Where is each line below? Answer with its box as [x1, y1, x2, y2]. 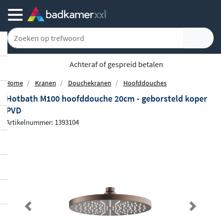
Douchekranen [68, 78, 111, 87]
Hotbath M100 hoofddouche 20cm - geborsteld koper [6, 93, 207, 104]
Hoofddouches [123, 78, 167, 87]
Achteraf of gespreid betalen [68, 59, 163, 69]
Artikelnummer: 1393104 [6, 117, 79, 127]
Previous [28, 207, 57, 217]
